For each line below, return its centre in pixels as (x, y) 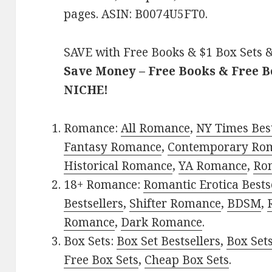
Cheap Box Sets (187, 260)
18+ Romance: (104, 185)
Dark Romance (162, 223)
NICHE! (86, 90)
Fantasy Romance (113, 147)
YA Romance (213, 166)
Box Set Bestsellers (169, 241)
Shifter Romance (175, 204)
